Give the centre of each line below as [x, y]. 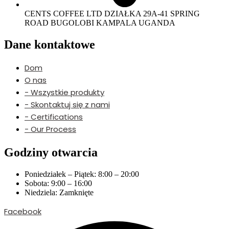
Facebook [23, 211]
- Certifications [54, 117]
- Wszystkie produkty [64, 92]
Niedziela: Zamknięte [59, 192]
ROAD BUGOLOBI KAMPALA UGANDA [100, 23]
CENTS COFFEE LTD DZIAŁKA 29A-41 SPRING [112, 14]
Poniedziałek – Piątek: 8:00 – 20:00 [82, 174]
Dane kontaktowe [50, 44]
